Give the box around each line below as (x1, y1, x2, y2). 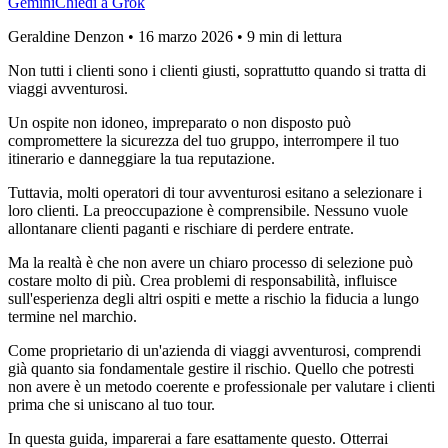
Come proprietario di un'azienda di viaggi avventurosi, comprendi (8, 341, 421, 359)
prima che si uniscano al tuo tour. (8, 395, 215, 413)
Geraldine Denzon (8, 27, 124, 45)
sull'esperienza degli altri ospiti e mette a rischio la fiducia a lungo (8, 289, 419, 307)
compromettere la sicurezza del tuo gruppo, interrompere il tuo (8, 131, 399, 149)
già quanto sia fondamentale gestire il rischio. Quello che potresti (8, 359, 414, 377)
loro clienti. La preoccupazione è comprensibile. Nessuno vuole (8, 201, 408, 219)
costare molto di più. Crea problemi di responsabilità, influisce (8, 271, 397, 289)
